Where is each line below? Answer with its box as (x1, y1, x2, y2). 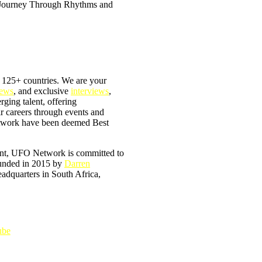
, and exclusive (13, 86, 71, 96)
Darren (64, 158, 90, 169)
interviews (71, 86, 109, 96)
